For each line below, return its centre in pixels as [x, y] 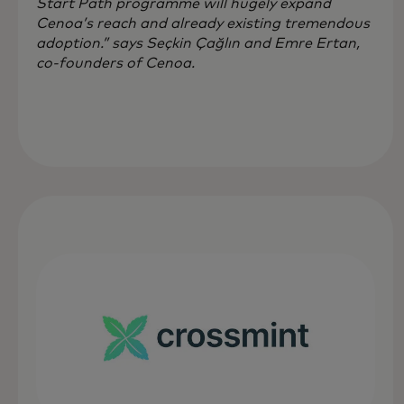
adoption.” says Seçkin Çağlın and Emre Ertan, [198, 43]
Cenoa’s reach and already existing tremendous [203, 23]
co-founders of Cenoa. [115, 63]
